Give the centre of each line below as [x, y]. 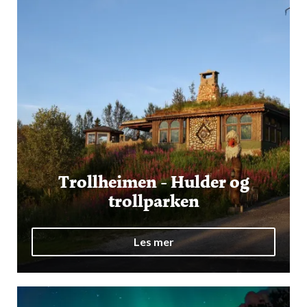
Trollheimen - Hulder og [153, 182]
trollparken [153, 201]
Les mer [153, 242]
